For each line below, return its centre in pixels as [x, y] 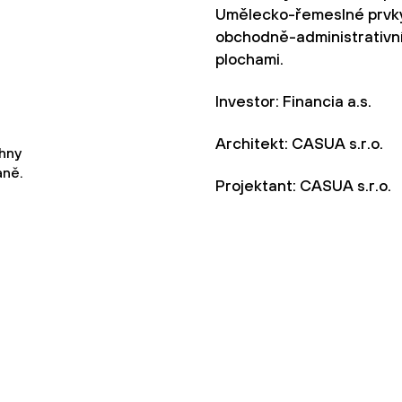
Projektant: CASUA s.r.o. [303, 185]
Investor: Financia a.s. [293, 101]
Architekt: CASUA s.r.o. [299, 143]
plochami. [249, 59]
